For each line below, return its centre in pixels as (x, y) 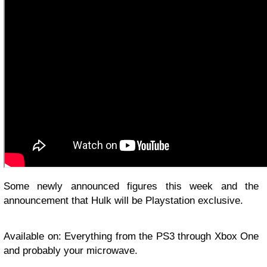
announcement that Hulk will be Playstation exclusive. (123, 201)
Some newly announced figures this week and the (131, 187)
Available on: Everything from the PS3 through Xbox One (131, 237)
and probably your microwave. (71, 251)
